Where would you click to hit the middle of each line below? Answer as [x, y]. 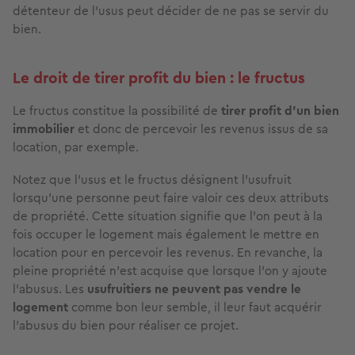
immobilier [44, 129]
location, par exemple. [76, 147]
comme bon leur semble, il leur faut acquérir [195, 307]
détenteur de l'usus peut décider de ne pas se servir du [171, 11]
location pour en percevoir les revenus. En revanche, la [168, 253]
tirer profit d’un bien [280, 111]
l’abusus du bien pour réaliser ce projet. [126, 326]
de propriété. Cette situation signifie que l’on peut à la [168, 216]
